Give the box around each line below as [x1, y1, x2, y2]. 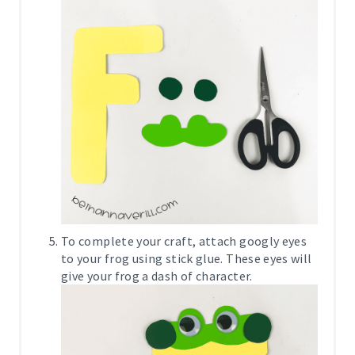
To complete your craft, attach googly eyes [61, 233, 307, 249]
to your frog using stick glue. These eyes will [61, 250, 312, 266]
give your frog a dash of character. [61, 268, 253, 284]
